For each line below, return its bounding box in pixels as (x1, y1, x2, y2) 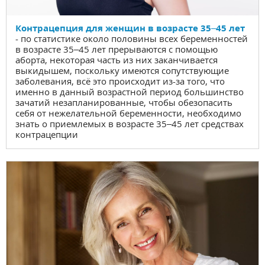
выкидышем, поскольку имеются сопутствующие (15, 64, 229, 76)
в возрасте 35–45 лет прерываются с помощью (15, 43, 218, 55)
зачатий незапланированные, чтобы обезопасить (15, 96, 232, 108)
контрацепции (15, 128, 78, 140)
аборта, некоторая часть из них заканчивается (15, 53, 218, 66)
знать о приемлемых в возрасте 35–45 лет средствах (15, 117, 244, 130)
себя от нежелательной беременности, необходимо (15, 106, 241, 119)
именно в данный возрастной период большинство (15, 85, 244, 98)
